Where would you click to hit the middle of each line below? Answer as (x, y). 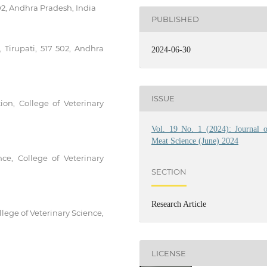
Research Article (179, 204)
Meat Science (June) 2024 (195, 141)
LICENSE (169, 253)
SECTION (169, 172)
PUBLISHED (176, 19)
